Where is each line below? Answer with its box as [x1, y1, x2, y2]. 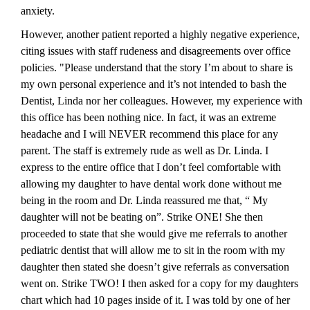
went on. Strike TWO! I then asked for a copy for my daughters [21, 277, 298, 289]
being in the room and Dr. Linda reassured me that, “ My [21, 194, 268, 206]
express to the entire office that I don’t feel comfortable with [21, 161, 281, 173]
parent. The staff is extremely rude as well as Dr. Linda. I [21, 144, 268, 156]
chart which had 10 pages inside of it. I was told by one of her [21, 293, 290, 306]
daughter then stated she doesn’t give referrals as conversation [21, 260, 289, 273]
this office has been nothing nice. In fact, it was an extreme [21, 111, 276, 123]
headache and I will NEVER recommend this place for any [21, 127, 278, 140]
